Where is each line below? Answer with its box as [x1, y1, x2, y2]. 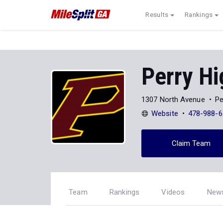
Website [151, 109, 178, 118]
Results [145, 11, 169, 18]
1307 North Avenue [141, 95, 205, 104]
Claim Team [171, 138, 211, 148]
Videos [161, 188, 185, 197]
